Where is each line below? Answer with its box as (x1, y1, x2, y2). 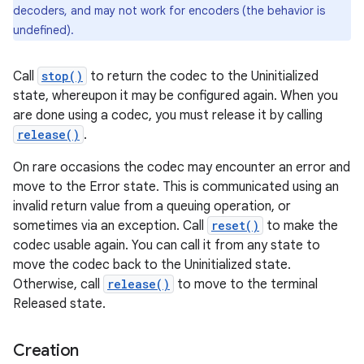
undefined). (13, 23, 74, 37)
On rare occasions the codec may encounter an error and (13, 159, 350, 175)
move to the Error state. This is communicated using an (13, 179, 339, 195)
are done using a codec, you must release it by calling (13, 107, 323, 123)
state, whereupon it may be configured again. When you (13, 88, 338, 104)
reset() (211, 218, 259, 233)
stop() (41, 68, 83, 84)
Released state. (13, 296, 106, 312)
